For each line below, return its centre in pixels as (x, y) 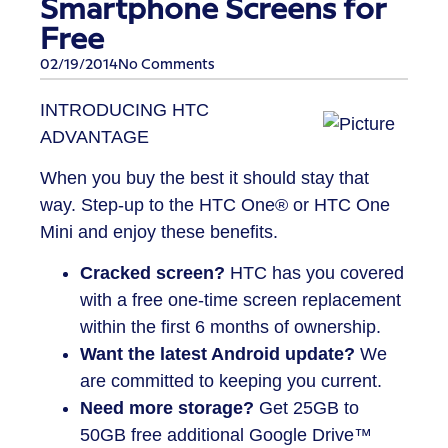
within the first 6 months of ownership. (230, 327)
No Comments (166, 65)
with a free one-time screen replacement (240, 300)
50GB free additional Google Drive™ (226, 435)
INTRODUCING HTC (124, 109)
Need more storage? (167, 408)
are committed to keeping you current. (231, 381)
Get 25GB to (306, 408)
